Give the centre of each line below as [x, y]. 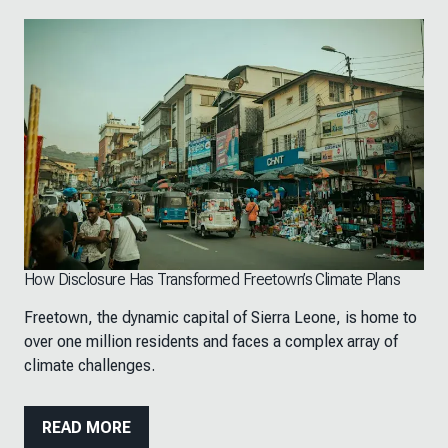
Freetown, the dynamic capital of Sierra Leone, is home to [220, 318]
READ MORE [86, 428]
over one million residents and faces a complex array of [211, 342]
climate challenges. [89, 366]
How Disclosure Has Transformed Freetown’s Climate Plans [212, 280]
